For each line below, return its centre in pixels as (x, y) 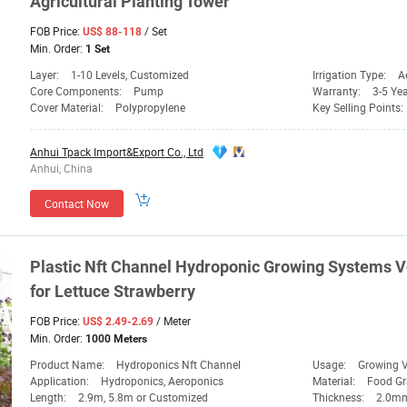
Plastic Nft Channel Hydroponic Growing (179, 267)
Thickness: (340, 397)
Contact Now (77, 204)
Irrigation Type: (351, 75)
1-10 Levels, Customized (130, 75)
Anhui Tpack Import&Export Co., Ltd (117, 152)
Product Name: (69, 365)
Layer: (46, 75)
